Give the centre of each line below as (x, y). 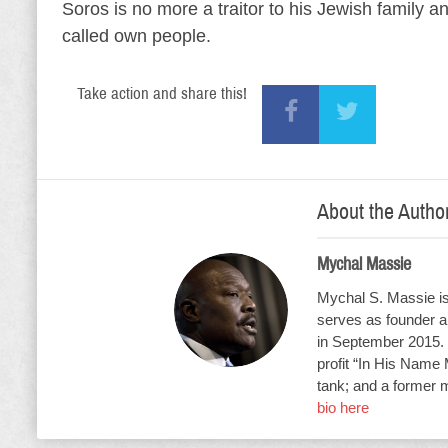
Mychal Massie (364, 264)
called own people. (136, 36)
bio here (343, 407)
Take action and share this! (162, 93)
